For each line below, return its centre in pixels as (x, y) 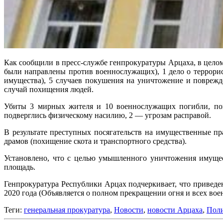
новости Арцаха (175, 210)
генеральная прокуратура (67, 210)
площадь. (20, 167)
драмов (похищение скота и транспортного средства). (95, 141)
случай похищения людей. (49, 89)
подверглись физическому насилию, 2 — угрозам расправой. (108, 115)
